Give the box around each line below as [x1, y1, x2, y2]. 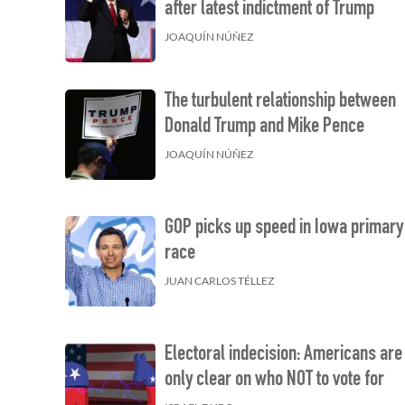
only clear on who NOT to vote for [165, 370, 385, 392]
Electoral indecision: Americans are [165, 344, 403, 367]
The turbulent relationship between [165, 91, 397, 114]
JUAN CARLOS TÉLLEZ [165, 274, 275, 288]
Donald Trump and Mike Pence [165, 117, 365, 139]
